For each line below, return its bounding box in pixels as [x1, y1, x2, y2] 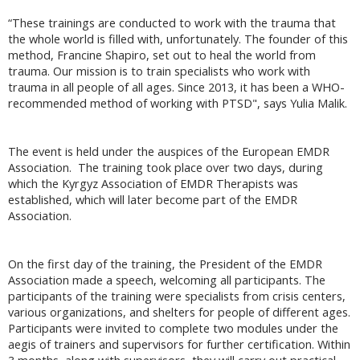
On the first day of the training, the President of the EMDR [8, 256, 322, 272]
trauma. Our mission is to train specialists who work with [8, 63, 310, 79]
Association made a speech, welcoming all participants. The [8, 272, 325, 288]
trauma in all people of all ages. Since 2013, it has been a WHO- [8, 79, 345, 95]
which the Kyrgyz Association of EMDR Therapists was [8, 175, 298, 191]
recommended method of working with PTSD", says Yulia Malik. [8, 95, 347, 111]
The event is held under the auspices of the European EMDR [8, 143, 329, 159]
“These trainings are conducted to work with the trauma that [8, 14, 336, 31]
